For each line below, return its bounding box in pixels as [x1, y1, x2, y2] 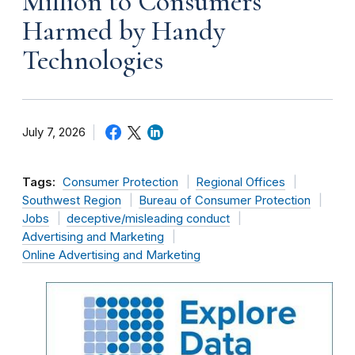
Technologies [22, 43, 163, 77]
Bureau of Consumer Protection [138, 193, 311, 208]
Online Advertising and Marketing [22, 247, 200, 262]
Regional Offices [195, 174, 285, 189]
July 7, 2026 [22, 124, 86, 139]
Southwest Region [22, 193, 121, 208]
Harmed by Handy [22, 13, 225, 48]
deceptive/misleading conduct [66, 211, 230, 226]
